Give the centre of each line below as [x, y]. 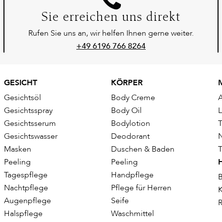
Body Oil [126, 111]
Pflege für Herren [141, 188]
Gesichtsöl [23, 98]
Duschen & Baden [143, 149]
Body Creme [133, 98]
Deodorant [130, 137]
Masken [18, 149]
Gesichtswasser [31, 137]
